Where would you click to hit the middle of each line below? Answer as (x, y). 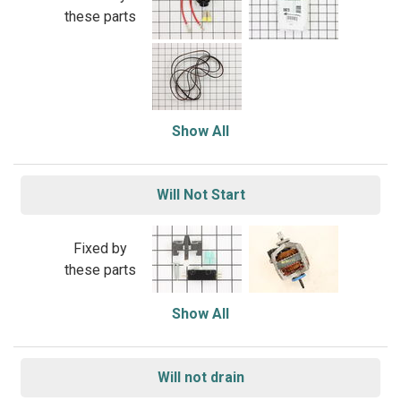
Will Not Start (200, 195)
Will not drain (200, 377)
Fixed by (100, 248)
